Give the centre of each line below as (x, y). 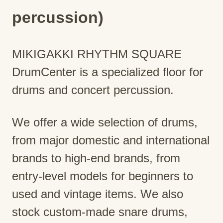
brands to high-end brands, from (96, 158)
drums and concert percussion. (93, 90)
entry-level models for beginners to (103, 176)
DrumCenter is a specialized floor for (108, 72)
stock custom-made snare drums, (100, 212)
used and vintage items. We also (98, 194)
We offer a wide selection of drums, (105, 122)
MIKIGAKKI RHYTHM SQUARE (97, 54)
